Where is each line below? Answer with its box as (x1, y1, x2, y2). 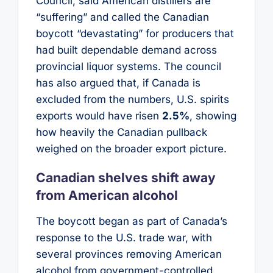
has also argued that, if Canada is (35, 77, 200, 90)
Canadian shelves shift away (35, 170, 216, 186)
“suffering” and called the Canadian (35, 11, 209, 24)
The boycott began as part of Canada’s (35, 214, 227, 227)
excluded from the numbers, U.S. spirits (35, 93, 229, 106)
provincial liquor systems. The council (35, 60, 221, 73)
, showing (189, 110, 236, 122)
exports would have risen (35, 110, 162, 122)
